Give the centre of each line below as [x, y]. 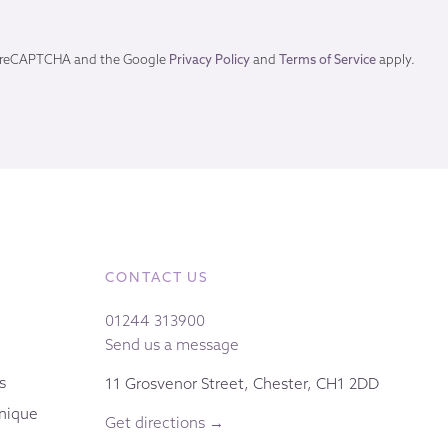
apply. [396, 58]
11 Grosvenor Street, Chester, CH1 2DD [241, 383]
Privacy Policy [210, 58]
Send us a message [171, 344]
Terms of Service [328, 58]
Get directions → [164, 423]
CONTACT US [156, 276]
